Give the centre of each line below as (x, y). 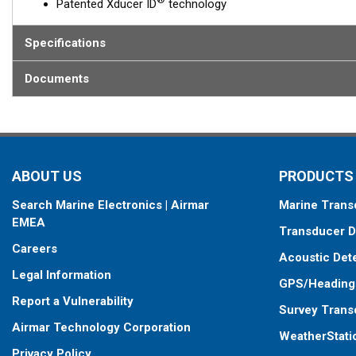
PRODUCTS (316, 176)
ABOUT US (47, 176)
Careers (35, 249)
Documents (57, 79)
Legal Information (62, 275)
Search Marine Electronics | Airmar (110, 205)
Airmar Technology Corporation (101, 327)
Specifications (65, 43)
